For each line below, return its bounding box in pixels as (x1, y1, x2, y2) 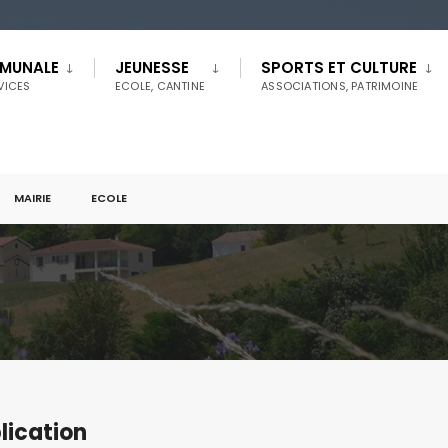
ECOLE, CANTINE (115, 78, 206, 94)
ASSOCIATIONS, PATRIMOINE (261, 78, 419, 94)
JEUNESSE (115, 57, 189, 78)
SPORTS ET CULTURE (261, 57, 418, 78)
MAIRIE (14, 190, 51, 206)
